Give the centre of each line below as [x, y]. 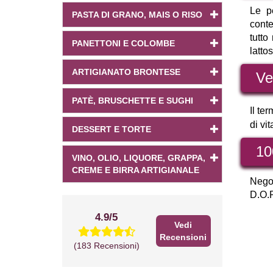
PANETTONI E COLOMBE [123, 44]
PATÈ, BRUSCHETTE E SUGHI [133, 101]
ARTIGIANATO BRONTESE [126, 72]
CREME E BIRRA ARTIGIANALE [136, 170]
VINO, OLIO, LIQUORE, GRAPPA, [139, 158]
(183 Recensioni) [106, 246]
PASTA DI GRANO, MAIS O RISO [137, 15]
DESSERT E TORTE [112, 129]
